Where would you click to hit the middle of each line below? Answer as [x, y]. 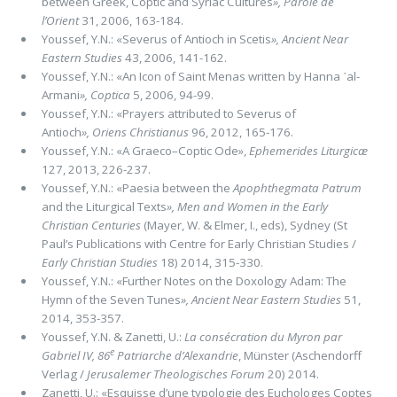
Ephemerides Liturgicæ [308, 150]
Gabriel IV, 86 [75, 355]
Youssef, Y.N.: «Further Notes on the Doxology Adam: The [194, 280]
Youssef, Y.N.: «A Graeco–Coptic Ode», [145, 150]
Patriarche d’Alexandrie [176, 355]
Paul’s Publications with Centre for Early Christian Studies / [198, 243]
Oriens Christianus [141, 132]
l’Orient [60, 20]
